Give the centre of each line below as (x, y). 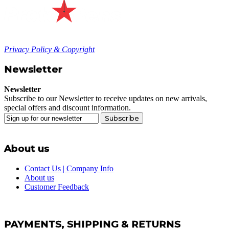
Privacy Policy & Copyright (49, 49)
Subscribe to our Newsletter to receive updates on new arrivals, (106, 99)
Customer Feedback (57, 187)
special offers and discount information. (67, 108)
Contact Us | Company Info (69, 168)
